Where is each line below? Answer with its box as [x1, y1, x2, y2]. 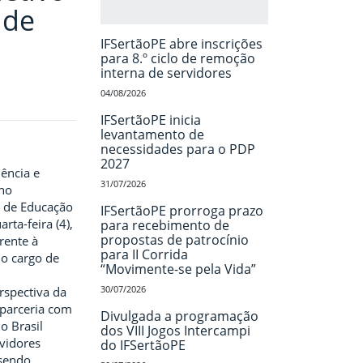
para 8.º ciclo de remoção [100, 49, 255, 68]
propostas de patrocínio [100, 231, 249, 250]
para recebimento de [100, 216, 229, 235]
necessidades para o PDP [100, 140, 255, 159]
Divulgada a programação [100, 307, 258, 326]
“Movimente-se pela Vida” [100, 260, 256, 279]
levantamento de [100, 126, 204, 144]
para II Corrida [100, 246, 188, 264]
